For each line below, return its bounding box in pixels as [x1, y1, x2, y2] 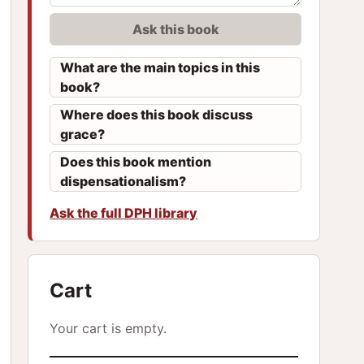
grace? [60, 125, 106, 142]
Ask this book [132, 20, 219, 37]
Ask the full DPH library [50, 204, 198, 221]
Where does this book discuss [60, 106, 253, 123]
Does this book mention [60, 153, 212, 170]
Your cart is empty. [50, 319, 167, 336]
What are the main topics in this [60, 58, 261, 76]
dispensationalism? [60, 172, 187, 189]
